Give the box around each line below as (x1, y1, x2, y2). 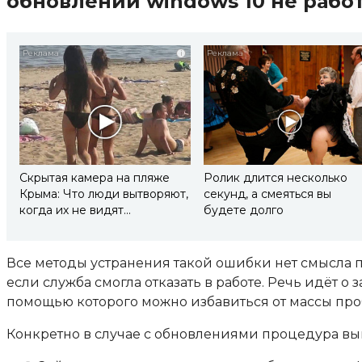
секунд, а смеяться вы (204, 187, 332, 202)
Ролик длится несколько (204, 170, 348, 186)
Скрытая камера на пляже (19, 170, 170, 186)
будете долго (204, 203, 284, 218)
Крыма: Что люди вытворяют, (19, 187, 188, 202)
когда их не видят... (19, 203, 131, 218)
